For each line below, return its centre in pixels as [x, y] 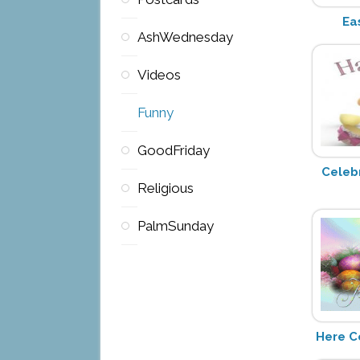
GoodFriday [173, 151]
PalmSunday [175, 226]
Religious [165, 188]
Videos [159, 75]
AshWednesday [185, 37]
